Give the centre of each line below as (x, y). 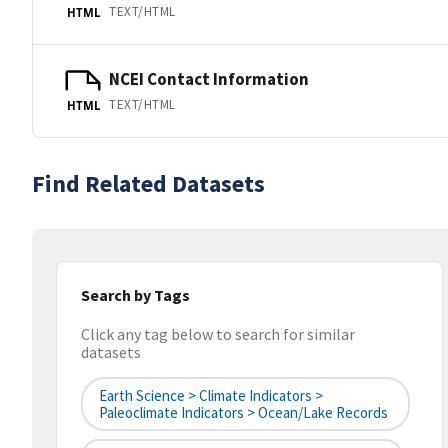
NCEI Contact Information (209, 78)
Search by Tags (135, 295)
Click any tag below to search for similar (218, 334)
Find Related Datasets (148, 183)
